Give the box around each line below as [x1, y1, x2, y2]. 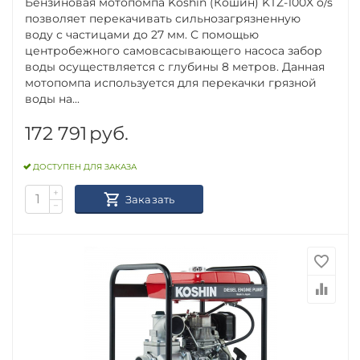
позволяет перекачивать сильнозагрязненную [25, 10, 301, 26]
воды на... [25, 91, 80, 106]
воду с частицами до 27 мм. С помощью [25, 27, 260, 42]
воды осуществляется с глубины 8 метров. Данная [25, 59, 325, 74]
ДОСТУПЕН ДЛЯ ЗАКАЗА [33, 162, 137, 173]
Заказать [125, 192, 175, 206]
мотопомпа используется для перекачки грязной [25, 75, 317, 90]
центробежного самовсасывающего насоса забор [25, 43, 323, 58]
